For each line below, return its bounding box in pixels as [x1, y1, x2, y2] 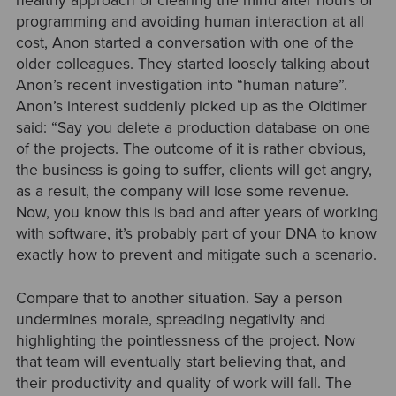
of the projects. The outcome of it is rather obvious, [15, 140, 366, 159]
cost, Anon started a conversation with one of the [15, 34, 354, 53]
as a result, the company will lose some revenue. [15, 182, 349, 202]
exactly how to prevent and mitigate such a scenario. [15, 246, 377, 265]
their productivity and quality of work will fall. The [15, 373, 352, 392]
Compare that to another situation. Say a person [15, 288, 343, 308]
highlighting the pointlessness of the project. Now [15, 331, 355, 350]
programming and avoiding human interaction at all [15, 12, 364, 32]
